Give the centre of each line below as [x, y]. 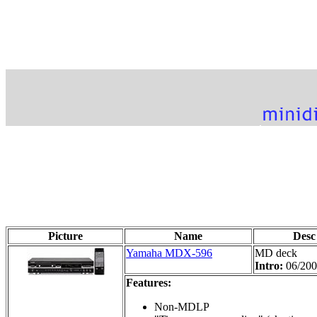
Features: [149, 282]
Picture [65, 236]
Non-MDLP [182, 306]
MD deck [276, 253]
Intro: [270, 265]
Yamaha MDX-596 [169, 253]
